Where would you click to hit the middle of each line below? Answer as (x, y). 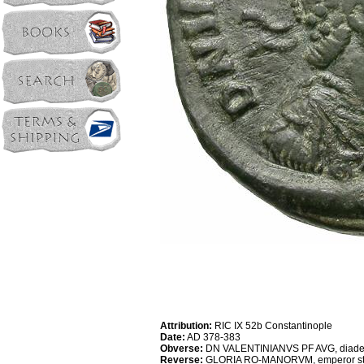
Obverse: (182, 349)
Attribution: (186, 326)
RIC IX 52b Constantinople (272, 326)
